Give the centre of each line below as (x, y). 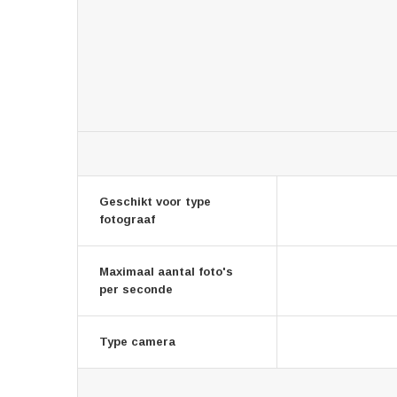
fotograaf (127, 219)
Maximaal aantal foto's (166, 272)
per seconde (136, 289)
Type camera (137, 342)
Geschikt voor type (155, 202)
